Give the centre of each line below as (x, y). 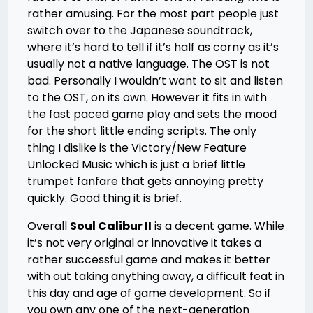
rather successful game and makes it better (149, 260)
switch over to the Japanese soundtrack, (140, 30)
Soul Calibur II (111, 226)
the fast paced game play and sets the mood (152, 114)
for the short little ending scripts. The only (142, 131)
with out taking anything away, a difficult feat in (156, 276)
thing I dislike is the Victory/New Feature (137, 148)
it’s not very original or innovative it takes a (144, 243)
